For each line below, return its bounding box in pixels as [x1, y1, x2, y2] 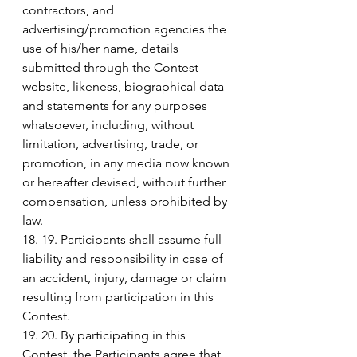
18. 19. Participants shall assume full [22, 231, 225, 247]
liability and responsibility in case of [22, 250, 226, 266]
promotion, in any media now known [22, 155, 233, 171]
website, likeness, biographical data [22, 78, 227, 94]
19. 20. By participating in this [22, 327, 189, 343]
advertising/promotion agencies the [22, 21, 229, 37]
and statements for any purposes [22, 97, 210, 113]
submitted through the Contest [22, 59, 202, 75]
